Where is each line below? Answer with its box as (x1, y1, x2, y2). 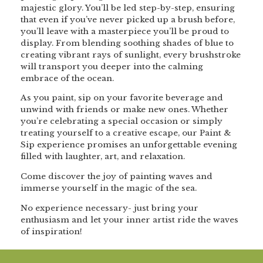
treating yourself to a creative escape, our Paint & (21, 128, 231, 139)
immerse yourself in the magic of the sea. (21, 183, 197, 193)
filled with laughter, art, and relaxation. (21, 151, 185, 162)
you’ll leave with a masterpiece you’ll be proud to (21, 26, 229, 36)
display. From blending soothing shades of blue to (21, 38, 234, 48)
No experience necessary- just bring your (21, 203, 198, 213)
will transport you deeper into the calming (21, 61, 203, 72)
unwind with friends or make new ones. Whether (21, 104, 228, 115)
